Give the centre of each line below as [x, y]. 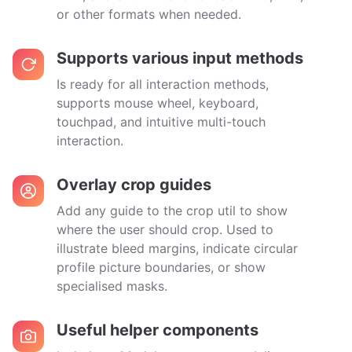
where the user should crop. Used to [165, 229]
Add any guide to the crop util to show [172, 211]
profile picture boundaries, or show [161, 267]
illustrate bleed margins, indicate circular [177, 248]
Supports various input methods [180, 58]
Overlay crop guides [134, 185]
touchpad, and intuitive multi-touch [161, 122]
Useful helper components [158, 330]
